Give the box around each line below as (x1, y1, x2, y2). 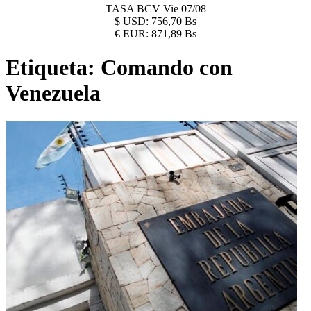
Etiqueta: (6, 55, 101, 81)
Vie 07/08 (162, 3, 206, 15)
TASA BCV (105, 3, 163, 15)
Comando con (101, 55, 233, 81)
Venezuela (6, 81, 101, 106)
